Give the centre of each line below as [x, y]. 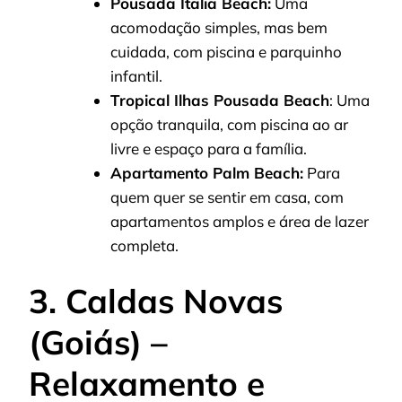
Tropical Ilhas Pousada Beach [220, 100]
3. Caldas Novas [156, 301]
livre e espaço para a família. [209, 148]
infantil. [136, 75]
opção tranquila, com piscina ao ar [229, 124]
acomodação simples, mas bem [219, 27]
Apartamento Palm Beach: [207, 172]
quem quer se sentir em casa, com [227, 197]
